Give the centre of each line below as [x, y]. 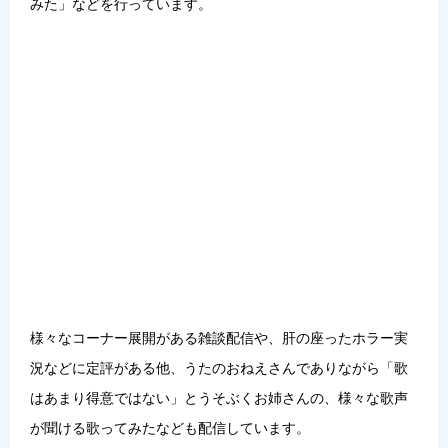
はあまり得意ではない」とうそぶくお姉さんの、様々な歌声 [219, 397]
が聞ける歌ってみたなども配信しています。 [170, 427]
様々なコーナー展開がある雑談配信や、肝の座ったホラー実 [219, 337]
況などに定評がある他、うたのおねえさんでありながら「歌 [219, 367]
